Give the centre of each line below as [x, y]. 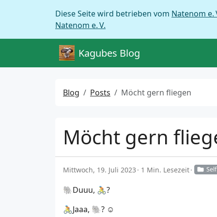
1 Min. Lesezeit [165, 170]
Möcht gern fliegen [156, 93]
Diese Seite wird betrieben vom [113, 14]
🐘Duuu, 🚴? [86, 190]
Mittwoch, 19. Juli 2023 [100, 170]
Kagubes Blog [109, 53]
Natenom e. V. [80, 25]
